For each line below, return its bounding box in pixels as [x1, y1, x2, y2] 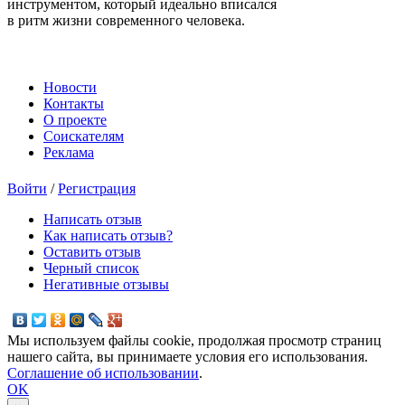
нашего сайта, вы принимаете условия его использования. [7, 348, 368, 364]
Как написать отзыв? [43, 227, 173, 243]
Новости [43, 79, 97, 95]
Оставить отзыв [43, 243, 141, 259]
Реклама [43, 144, 94, 160]
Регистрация [58, 180, 136, 196]
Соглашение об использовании [7, 364, 199, 381]
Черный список [43, 259, 139, 276]
